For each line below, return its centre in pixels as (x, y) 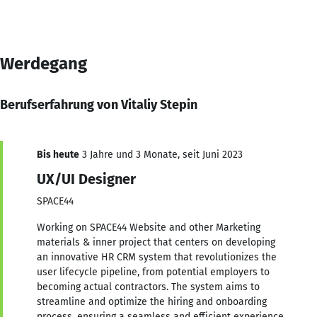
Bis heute (58, 154)
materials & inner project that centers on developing (156, 242)
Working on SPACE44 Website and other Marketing (149, 227)
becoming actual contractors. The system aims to (148, 287)
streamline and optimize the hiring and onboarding (152, 301)
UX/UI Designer (86, 179)
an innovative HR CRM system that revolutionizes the (157, 257)
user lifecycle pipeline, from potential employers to (153, 272)
